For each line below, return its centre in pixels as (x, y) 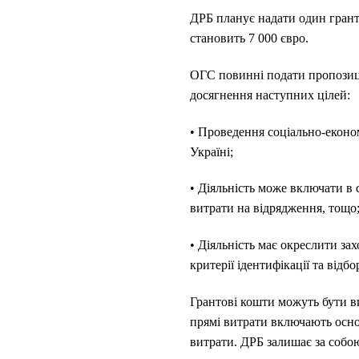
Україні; (212, 151)
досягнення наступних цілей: (270, 95)
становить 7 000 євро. (249, 38)
